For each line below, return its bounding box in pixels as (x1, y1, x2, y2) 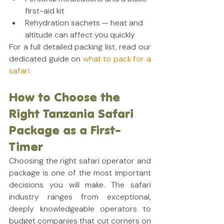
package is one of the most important (9, 167, 151, 178)
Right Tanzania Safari (9, 105, 137, 122)
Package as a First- (9, 122, 121, 138)
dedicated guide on (9, 53, 81, 64)
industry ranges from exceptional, (9, 191, 151, 202)
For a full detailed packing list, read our (9, 41, 151, 52)
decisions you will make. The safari (9, 179, 151, 190)
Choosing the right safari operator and (9, 155, 151, 166)
